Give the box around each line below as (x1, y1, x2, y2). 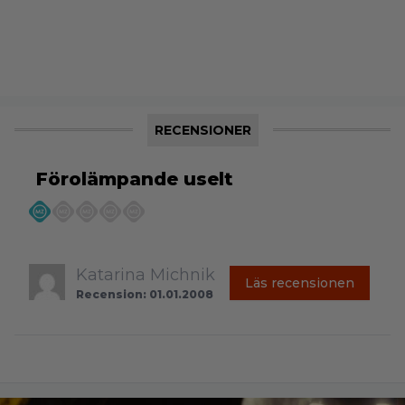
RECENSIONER (154, 121, 251, 138)
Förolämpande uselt (36, 167, 233, 190)
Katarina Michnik (76, 264, 215, 285)
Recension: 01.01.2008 (76, 287, 213, 301)
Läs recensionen (245, 274, 354, 291)
